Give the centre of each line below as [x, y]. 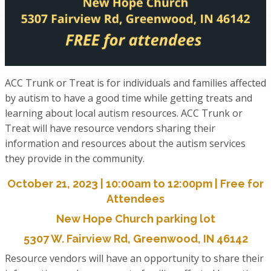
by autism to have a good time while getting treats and [129, 98]
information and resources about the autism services [125, 144]
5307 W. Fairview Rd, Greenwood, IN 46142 [135, 239]
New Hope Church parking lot [135, 219]
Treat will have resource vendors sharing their [110, 129]
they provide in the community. [75, 159]
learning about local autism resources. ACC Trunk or [124, 113]
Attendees [135, 199]
